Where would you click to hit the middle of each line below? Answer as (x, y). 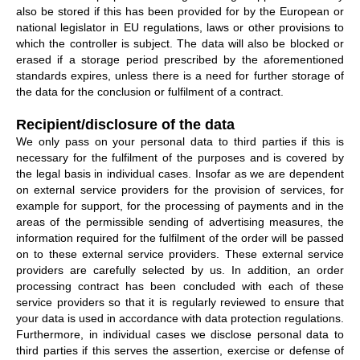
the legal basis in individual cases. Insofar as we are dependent (180, 173)
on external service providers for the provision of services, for (180, 189)
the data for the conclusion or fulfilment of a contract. (150, 91)
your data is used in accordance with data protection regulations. (180, 318)
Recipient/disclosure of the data (125, 124)
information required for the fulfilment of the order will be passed (180, 237)
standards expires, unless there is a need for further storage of (180, 75)
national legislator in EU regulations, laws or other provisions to (180, 27)
